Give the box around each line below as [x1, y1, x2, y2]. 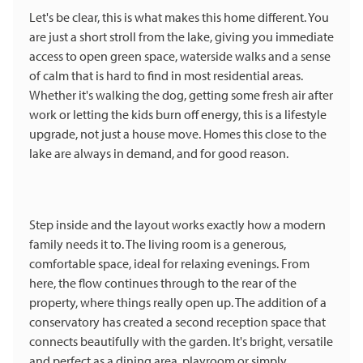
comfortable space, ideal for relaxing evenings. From [29, 255, 310, 272]
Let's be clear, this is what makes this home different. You [29, 9, 329, 26]
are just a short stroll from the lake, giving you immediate [29, 28, 334, 45]
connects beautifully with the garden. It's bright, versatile [29, 333, 333, 350]
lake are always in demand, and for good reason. [29, 145, 288, 162]
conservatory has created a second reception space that [29, 314, 326, 331]
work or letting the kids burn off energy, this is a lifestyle [29, 106, 327, 123]
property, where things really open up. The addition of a [29, 294, 327, 311]
